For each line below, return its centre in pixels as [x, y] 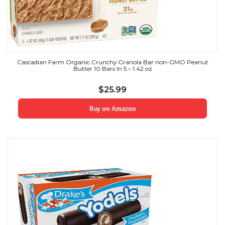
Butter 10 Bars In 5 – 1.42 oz [113, 68]
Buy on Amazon [113, 108]
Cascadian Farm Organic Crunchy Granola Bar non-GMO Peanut [113, 62]
